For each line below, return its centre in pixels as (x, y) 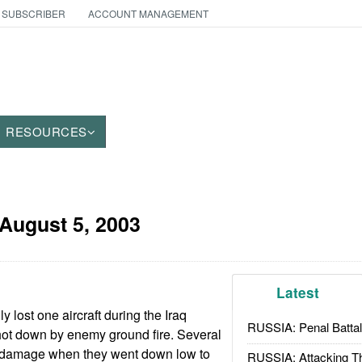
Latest (298, 293)
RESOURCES (46, 131)
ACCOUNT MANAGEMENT (148, 13)
